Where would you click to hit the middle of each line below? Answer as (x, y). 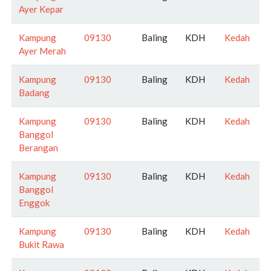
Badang (34, 92)
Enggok (34, 202)
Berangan (38, 147)
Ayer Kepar (41, 9)
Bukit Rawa (41, 244)
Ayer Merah (42, 51)
